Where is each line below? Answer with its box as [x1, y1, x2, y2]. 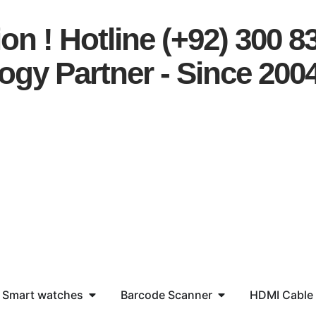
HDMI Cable [250, 288, 313, 302]
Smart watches [2, 288, 83, 302]
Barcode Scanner [121, 288, 212, 302]
